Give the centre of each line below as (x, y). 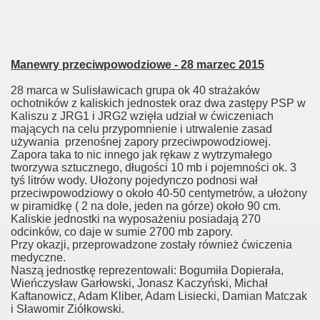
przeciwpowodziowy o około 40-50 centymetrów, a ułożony (159, 193)
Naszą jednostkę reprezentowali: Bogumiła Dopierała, (147, 270)
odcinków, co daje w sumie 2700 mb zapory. (122, 232)
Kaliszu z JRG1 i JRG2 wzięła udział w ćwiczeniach (142, 116)
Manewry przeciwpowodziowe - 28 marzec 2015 (137, 65)
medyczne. (38, 257)
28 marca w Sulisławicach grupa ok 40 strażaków (135, 90)
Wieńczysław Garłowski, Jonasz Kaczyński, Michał (139, 283)
